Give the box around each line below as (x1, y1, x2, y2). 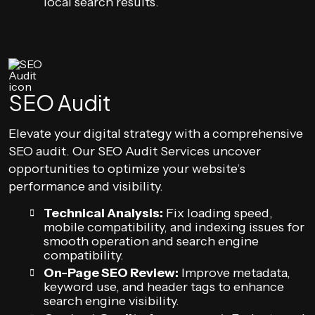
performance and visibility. (8, 179, 163, 194)
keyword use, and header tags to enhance (44, 279, 284, 295)
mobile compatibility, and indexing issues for (44, 219, 304, 235)
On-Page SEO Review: (44, 265, 179, 281)
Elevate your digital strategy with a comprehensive (8, 126, 303, 141)
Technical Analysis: (44, 205, 163, 221)
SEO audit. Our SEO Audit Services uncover (8, 143, 261, 159)
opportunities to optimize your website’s (8, 161, 245, 176)
